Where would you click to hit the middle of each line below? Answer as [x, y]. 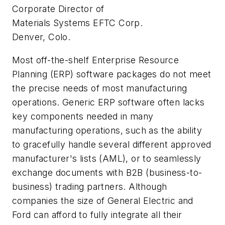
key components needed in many [83, 116]
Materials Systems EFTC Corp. [78, 23]
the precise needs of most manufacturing [100, 88]
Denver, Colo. [41, 37]
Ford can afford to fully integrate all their [97, 214]
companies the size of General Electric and [103, 200]
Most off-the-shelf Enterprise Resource [96, 60]
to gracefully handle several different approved [112, 144]
